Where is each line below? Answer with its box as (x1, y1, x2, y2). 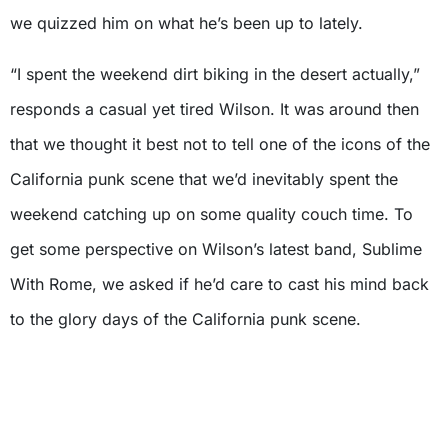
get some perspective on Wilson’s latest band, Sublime (10, 239, 422, 260)
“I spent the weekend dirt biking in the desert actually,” (10, 64, 420, 85)
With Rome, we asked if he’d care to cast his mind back (10, 274, 429, 295)
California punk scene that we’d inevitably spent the (10, 169, 398, 190)
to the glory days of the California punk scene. (10, 309, 361, 330)
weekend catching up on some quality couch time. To (10, 204, 413, 225)
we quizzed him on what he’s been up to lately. (10, 13, 363, 34)
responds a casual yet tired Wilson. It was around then (10, 99, 419, 120)
